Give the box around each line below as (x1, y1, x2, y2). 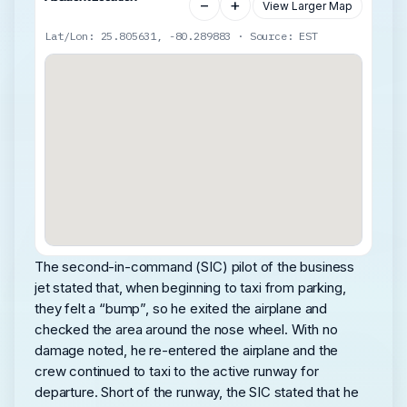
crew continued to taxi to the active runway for (35, 362, 319, 381)
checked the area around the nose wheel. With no (35, 321, 338, 339)
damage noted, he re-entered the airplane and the (35, 342, 339, 360)
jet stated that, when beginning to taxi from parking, (35, 279, 346, 297)
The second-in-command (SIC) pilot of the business (35, 258, 355, 276)
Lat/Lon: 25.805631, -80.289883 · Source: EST (45, 29, 318, 44)
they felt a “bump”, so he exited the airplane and (35, 300, 328, 318)
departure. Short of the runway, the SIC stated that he (35, 383, 359, 402)
